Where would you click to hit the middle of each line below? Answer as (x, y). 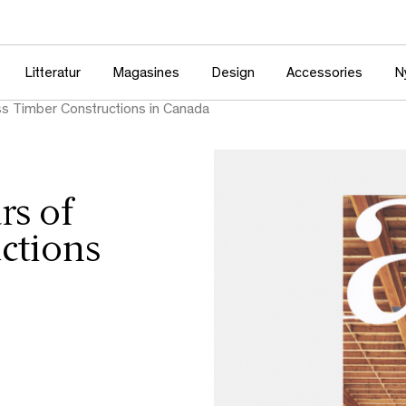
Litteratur (52, 74)
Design (232, 74)
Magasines (145, 74)
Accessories (324, 74)
